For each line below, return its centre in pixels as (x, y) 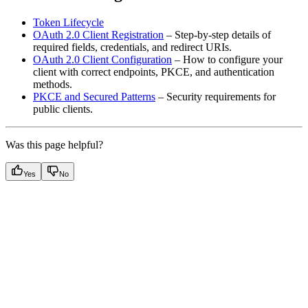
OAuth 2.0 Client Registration (98, 34)
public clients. (63, 109)
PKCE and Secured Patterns (94, 96)
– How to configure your (227, 59)
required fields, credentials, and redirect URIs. (132, 47)
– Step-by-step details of (217, 34)
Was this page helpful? (54, 144)
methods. (53, 84)
